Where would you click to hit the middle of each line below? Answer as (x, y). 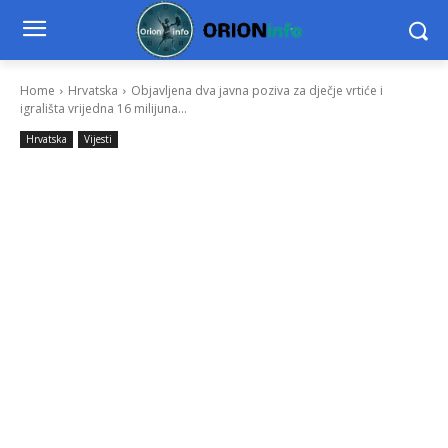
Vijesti (98, 139)
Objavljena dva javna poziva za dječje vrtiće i (257, 91)
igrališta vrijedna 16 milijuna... (103, 109)
